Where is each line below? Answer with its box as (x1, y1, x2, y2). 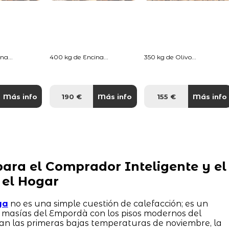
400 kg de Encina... (49, 53, 108, 61)
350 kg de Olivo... (144, 53, 197, 61)
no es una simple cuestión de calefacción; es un (8, 198, 208, 209)
